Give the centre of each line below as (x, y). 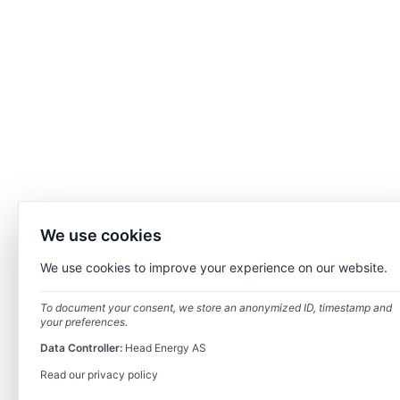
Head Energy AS (164, 348)
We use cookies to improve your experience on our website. (214, 267)
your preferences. (84, 322)
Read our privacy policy (99, 375)
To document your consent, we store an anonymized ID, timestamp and (216, 308)
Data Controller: (81, 348)
